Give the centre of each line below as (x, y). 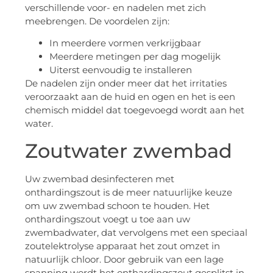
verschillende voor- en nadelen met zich (115, 8)
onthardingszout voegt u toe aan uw (108, 219)
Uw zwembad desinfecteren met (100, 179)
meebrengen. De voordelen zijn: (97, 21)
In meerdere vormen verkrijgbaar (125, 43)
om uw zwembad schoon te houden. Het (117, 205)
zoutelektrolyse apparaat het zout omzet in (122, 246)
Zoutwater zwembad (129, 151)
